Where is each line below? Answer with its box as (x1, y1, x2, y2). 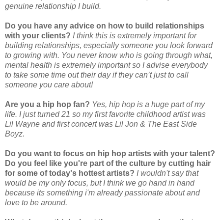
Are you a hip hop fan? (5, 100, 90, 109)
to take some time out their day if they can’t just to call (5, 70, 189, 79)
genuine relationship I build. (5, 1, 101, 10)
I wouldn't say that (137, 168, 198, 177)
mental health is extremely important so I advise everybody (5, 60, 208, 69)
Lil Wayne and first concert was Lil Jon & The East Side (5, 119, 197, 128)
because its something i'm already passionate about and (5, 188, 200, 197)
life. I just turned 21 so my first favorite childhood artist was (5, 110, 206, 118)
